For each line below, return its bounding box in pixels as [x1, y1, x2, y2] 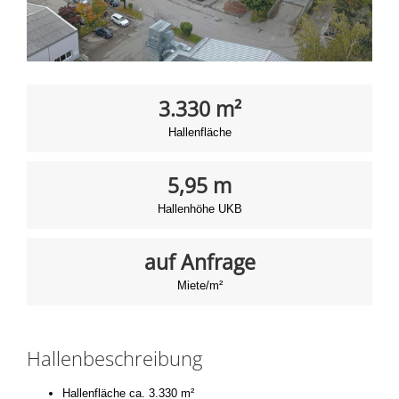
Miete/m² [176, 278, 223, 292]
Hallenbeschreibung [27, 344, 202, 371]
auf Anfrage [143, 247, 256, 276]
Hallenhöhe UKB [157, 201, 242, 216]
